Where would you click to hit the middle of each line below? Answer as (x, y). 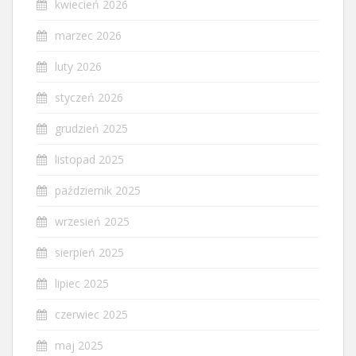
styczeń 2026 (89, 97)
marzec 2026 (88, 35)
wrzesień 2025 (92, 221)
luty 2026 (78, 66)
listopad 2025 (89, 159)
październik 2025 (98, 190)
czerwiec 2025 (91, 314)
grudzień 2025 (91, 128)
